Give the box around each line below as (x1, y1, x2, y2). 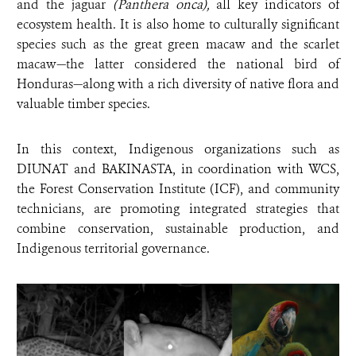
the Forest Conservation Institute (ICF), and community (17, 180, 339, 198)
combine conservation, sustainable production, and (17, 220, 339, 238)
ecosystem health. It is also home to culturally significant (17, 16, 339, 33)
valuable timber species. (17, 95, 150, 113)
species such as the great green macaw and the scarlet (17, 36, 339, 53)
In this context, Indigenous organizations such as (17, 141, 339, 158)
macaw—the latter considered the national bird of (17, 56, 339, 73)
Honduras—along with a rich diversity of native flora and (17, 75, 339, 93)
